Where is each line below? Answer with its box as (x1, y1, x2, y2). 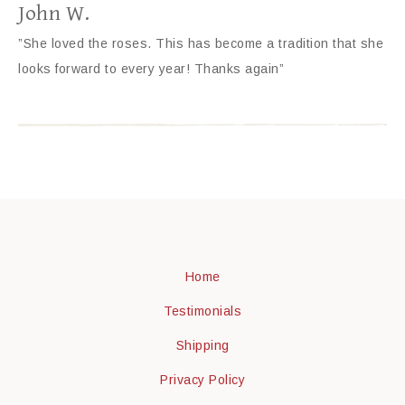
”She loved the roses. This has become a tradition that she (18, 36, 383, 51)
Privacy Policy (160, 372, 245, 388)
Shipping (175, 338, 230, 353)
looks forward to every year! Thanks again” (18, 61, 284, 76)
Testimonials (164, 304, 241, 319)
